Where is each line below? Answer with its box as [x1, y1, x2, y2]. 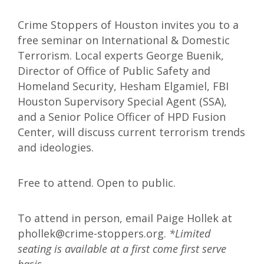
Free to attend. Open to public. [18, 176, 176, 190]
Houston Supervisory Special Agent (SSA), [18, 94, 227, 108]
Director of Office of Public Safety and [18, 64, 210, 78]
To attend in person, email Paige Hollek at [18, 211, 232, 225]
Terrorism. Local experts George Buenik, [18, 48, 224, 62]
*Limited [169, 226, 210, 240]
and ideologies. [18, 140, 94, 154]
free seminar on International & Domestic [18, 33, 230, 47]
